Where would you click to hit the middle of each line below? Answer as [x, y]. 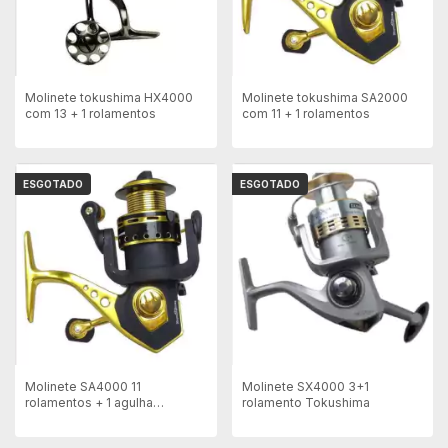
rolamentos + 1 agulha [89, 402]
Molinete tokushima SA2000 [324, 98]
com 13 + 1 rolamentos [90, 114]
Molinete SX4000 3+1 [305, 386]
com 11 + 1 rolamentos [305, 114]
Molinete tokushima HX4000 [109, 98]
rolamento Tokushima [305, 402]
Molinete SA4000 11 [83, 386]
